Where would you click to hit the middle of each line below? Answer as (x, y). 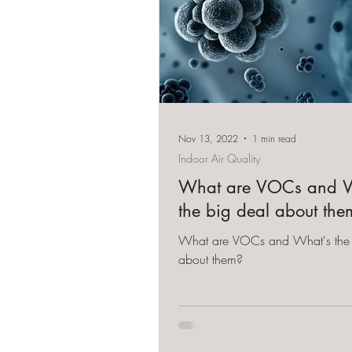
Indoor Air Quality (219, 158)
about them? (211, 259)
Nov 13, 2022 (208, 138)
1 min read (274, 138)
